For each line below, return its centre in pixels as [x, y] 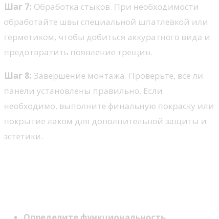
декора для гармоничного [91, 176]
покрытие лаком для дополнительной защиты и [105, 121]
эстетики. [23, 136]
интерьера [39, 191]
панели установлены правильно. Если [83, 90]
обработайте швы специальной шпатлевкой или [106, 22]
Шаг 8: [18, 75]
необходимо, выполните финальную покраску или [109, 106]
